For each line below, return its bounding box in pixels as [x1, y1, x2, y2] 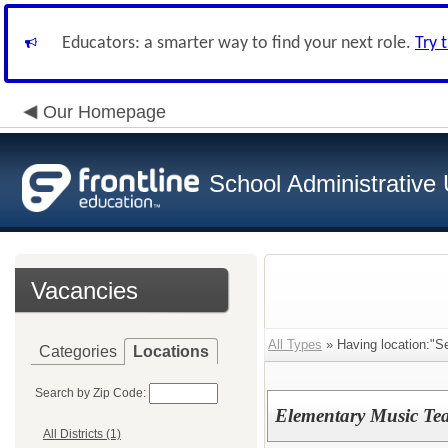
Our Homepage [43, 102, 166, 122]
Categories [39, 343, 117, 360]
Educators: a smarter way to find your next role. [62, 34, 415, 53]
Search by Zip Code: [35, 386, 146, 400]
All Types [268, 337, 322, 352]
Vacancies [31, 277, 138, 304]
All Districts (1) [43, 427, 121, 442]
